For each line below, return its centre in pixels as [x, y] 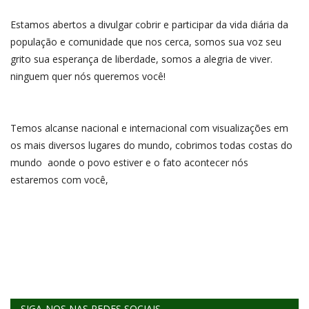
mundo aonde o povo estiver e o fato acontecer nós [129, 162]
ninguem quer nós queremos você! [88, 76]
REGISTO [37, 15]
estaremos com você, [59, 180]
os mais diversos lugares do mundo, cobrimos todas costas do [151, 145]
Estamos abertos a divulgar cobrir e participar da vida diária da [149, 24]
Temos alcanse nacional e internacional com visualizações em [149, 128]
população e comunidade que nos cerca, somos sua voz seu [146, 42]
